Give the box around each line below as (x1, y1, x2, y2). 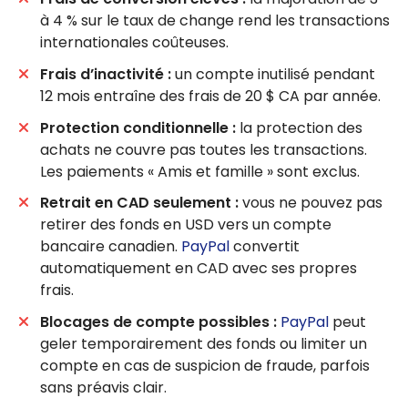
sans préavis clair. (40, 376, 167, 398)
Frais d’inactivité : (40, 64, 171, 86)
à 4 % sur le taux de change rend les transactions (40, 10, 390, 32)
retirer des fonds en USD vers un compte (40, 214, 331, 236)
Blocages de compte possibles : (40, 311, 277, 332)
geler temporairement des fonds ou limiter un (40, 332, 367, 354)
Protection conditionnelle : (40, 117, 236, 138)
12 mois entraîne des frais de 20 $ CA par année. (40, 86, 381, 107)
